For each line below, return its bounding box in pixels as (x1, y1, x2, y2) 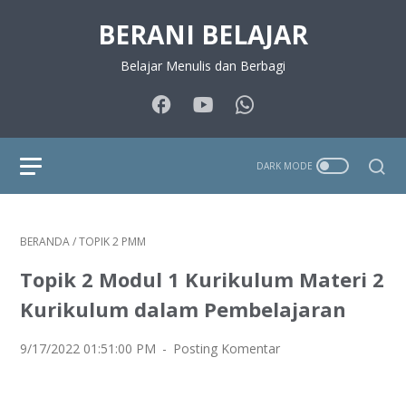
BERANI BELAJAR (98, 17, 308, 52)
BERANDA (20, 234, 70, 249)
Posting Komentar (173, 340, 281, 357)
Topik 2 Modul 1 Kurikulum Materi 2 (20, 266, 384, 293)
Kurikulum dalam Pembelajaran (20, 295, 346, 323)
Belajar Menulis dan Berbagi (121, 57, 285, 74)
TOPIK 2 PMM (79, 234, 146, 249)
